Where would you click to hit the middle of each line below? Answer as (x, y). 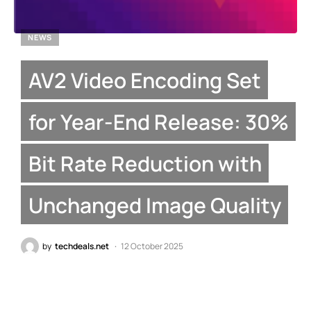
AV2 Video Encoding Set (144, 80)
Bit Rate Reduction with (145, 163)
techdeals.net (82, 246)
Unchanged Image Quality (154, 205)
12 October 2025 (152, 246)
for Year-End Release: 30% (158, 121)
